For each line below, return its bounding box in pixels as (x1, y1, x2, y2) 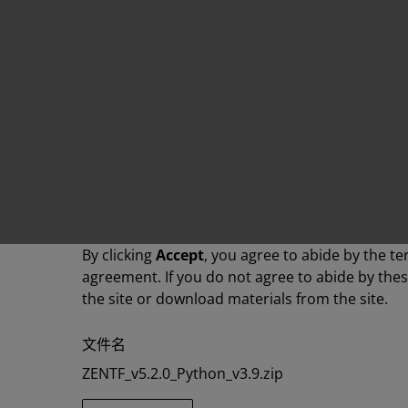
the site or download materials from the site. (82, 289, 388, 309)
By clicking (82, 245, 156, 265)
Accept (156, 245, 204, 265)
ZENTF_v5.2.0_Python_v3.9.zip (82, 363, 283, 383)
